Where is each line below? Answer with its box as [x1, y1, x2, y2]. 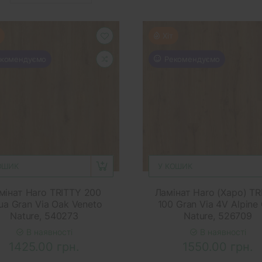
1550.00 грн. [182, 239, 253, 254]
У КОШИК [158, 161, 193, 171]
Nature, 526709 [184, 209, 252, 222]
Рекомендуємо [164, 54, 220, 64]
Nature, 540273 [10, 209, 78, 222]
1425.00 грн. [9, 239, 80, 254]
